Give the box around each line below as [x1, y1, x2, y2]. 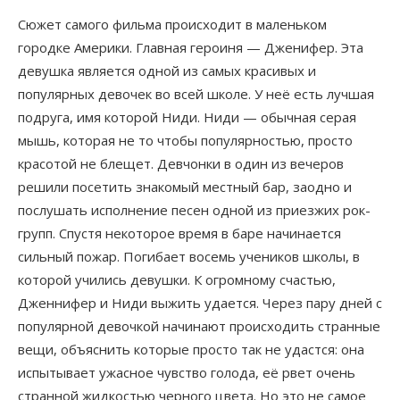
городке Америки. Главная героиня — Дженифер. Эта [18, 37, 363, 56]
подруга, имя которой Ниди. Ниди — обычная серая [18, 107, 356, 126]
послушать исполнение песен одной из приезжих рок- [18, 200, 371, 219]
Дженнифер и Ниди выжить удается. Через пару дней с [18, 293, 382, 312]
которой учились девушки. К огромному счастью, [18, 270, 336, 288]
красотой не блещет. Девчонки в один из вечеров [18, 154, 344, 172]
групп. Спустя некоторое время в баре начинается [18, 223, 341, 242]
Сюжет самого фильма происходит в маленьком [18, 14, 327, 33]
